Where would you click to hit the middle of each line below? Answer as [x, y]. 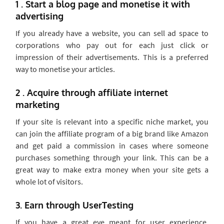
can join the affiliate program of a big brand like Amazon [112, 133]
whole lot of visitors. [49, 181]
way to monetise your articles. [65, 69]
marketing [37, 104]
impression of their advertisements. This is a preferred [112, 57]
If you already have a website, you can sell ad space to [112, 33]
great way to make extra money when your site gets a [112, 169]
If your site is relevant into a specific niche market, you [112, 121]
